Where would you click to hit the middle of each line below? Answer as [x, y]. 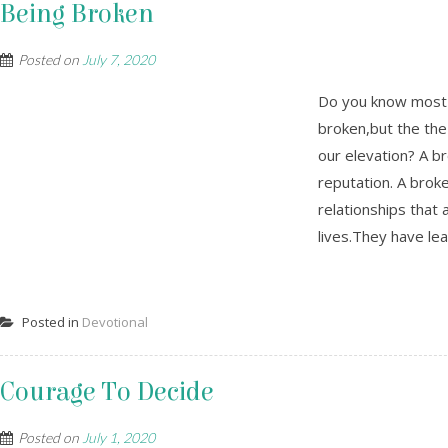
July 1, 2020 [118, 437]
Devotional [115, 322]
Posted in [50, 322]
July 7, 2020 [118, 59]
